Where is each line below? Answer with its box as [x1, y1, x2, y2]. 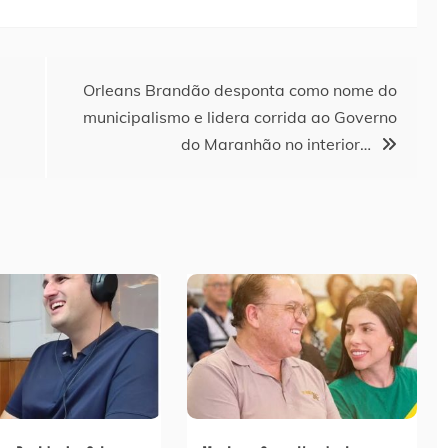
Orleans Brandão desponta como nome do [83, 79, 397, 100]
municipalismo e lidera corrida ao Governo [83, 106, 397, 127]
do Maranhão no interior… [181, 133, 371, 154]
